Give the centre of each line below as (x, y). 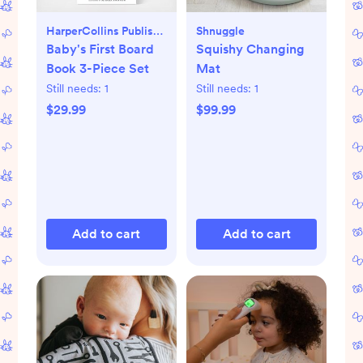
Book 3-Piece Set (97, 68)
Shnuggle (220, 30)
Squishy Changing (250, 49)
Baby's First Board (100, 49)
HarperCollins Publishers (158, 30)
